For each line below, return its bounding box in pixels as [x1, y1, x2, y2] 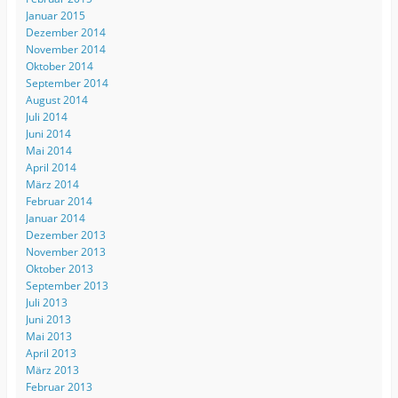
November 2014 [25, 41, 106, 57]
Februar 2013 [25, 378, 92, 394]
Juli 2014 [25, 108, 68, 124]
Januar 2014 [25, 210, 85, 226]
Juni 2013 [25, 311, 71, 327]
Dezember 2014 [25, 24, 106, 40]
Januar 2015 [25, 7, 85, 23]
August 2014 [25, 92, 88, 107]
